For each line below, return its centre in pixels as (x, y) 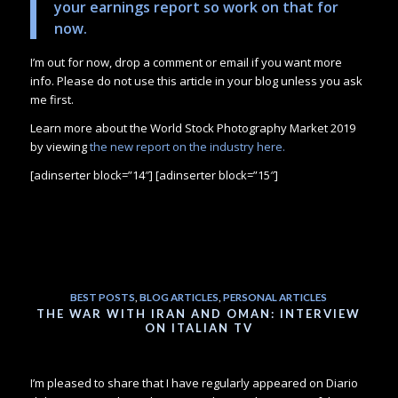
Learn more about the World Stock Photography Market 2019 (192, 128)
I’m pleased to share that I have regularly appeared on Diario (194, 382)
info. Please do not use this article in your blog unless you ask (196, 81)
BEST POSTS (103, 296)
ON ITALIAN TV (199, 327)
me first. (52, 100)
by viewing (60, 147)
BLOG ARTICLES (179, 296)
